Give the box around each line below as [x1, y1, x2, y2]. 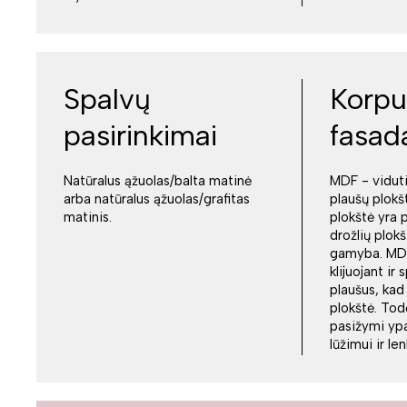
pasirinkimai [64, 118, 217, 153]
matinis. [64, 209, 112, 225]
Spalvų [64, 82, 151, 116]
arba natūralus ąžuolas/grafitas [64, 191, 250, 207]
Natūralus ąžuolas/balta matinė [64, 173, 252, 189]
